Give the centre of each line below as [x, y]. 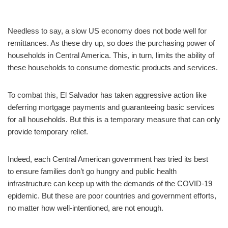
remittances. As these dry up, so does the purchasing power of [111, 43]
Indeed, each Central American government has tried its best [108, 159]
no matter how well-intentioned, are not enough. [85, 208]
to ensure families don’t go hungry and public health [92, 171]
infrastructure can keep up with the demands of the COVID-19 [110, 183]
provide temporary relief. [48, 131]
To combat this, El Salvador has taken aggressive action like [107, 95]
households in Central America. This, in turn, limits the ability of [111, 55]
